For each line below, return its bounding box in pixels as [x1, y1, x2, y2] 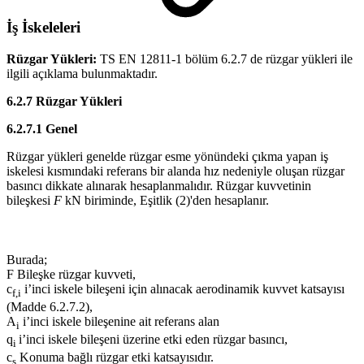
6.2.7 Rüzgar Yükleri [6, 93, 122, 108]
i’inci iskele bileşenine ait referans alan [19, 314, 219, 328]
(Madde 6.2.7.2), [6, 299, 93, 314]
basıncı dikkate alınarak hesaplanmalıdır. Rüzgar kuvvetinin [6, 178, 311, 193]
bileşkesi [6, 193, 54, 207]
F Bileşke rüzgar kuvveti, [6, 266, 136, 281]
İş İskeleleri [6, 18, 84, 36]
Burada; [6, 252, 47, 266]
